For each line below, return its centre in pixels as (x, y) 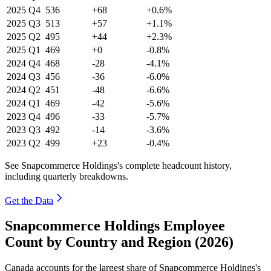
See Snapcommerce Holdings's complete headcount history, (118, 165)
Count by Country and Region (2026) (119, 242)
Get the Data (29, 200)
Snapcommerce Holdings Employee (115, 226)
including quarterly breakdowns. (67, 176)
